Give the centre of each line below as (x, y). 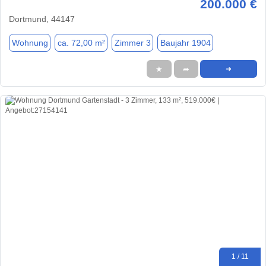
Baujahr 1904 (185, 42)
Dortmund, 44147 (42, 19)
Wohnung (30, 42)
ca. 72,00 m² (81, 42)
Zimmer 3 (132, 42)
